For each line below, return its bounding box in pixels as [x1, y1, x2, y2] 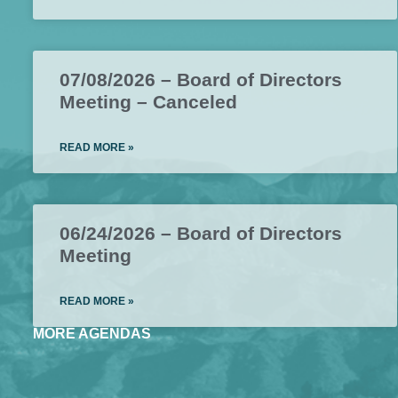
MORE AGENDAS [33, 326, 151, 342]
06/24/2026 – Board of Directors [60, 223, 342, 244]
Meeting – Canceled [60, 92, 237, 113]
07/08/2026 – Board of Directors [60, 69, 342, 91]
